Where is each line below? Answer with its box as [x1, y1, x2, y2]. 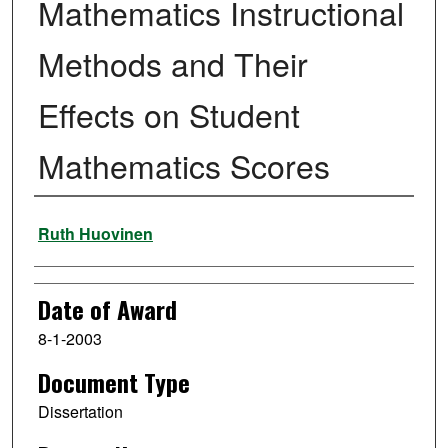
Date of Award [37, 291, 177, 328]
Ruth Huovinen [37, 222, 153, 246]
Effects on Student [37, 91, 300, 138]
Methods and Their [37, 40, 308, 87]
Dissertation [37, 400, 123, 424]
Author [33, 205, 92, 242]
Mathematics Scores [37, 142, 330, 189]
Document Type [37, 364, 190, 401]
